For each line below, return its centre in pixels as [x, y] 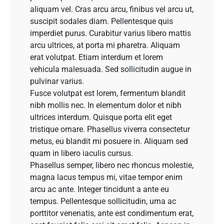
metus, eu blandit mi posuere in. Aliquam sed [109, 141]
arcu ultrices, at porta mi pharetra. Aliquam [105, 45]
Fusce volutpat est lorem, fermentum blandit [108, 93]
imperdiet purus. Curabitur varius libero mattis [110, 33]
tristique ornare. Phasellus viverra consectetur [110, 129]
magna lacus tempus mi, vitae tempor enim [106, 177]
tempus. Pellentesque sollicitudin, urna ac [103, 201]
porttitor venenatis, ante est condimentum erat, [112, 213]
